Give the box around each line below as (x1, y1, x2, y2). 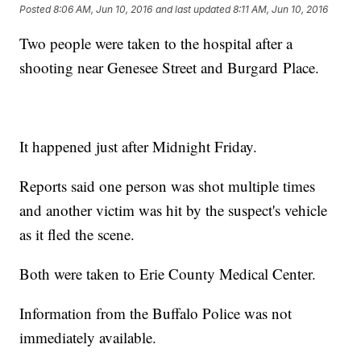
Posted (19, 3, 54, 16)
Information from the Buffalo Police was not (19, 303, 293, 324)
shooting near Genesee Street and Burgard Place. (19, 57, 320, 78)
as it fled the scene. (19, 224, 135, 245)
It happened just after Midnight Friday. (19, 136, 258, 157)
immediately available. (19, 327, 157, 348)
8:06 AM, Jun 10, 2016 (53, 3, 153, 16)
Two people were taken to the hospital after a (19, 33, 293, 54)
